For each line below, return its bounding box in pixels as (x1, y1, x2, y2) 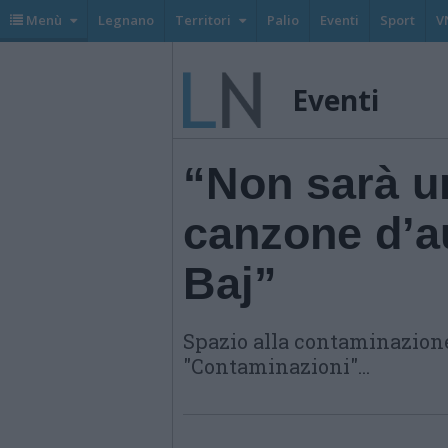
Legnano (98, 11, 154, 29)
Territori (175, 11, 231, 29)
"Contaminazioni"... (183, 353, 370, 379)
